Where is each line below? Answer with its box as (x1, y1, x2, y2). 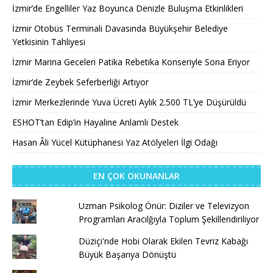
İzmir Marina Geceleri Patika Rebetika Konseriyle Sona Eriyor (12, 55, 250, 68)
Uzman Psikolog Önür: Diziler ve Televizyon (78, 199, 249, 211)
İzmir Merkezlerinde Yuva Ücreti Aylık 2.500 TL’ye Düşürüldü (12, 96, 246, 108)
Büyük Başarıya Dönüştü (78, 248, 176, 260)
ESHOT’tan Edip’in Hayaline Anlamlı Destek (12, 116, 179, 128)
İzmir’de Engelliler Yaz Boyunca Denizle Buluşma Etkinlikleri (12, 2, 243, 14)
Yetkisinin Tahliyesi (12, 35, 85, 48)
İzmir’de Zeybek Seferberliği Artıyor (12, 76, 149, 88)
